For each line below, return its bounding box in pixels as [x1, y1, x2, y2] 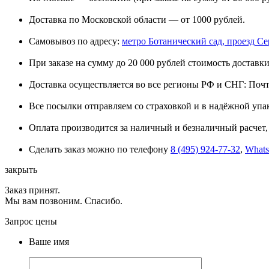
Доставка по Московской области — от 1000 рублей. [29, 14, 245, 25]
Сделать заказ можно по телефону [29, 144, 171, 154]
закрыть [5, 164, 37, 175]
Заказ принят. [5, 184, 60, 195]
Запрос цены [5, 216, 57, 226]
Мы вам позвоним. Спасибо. [5, 195, 122, 206]
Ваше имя [29, 236, 69, 247]
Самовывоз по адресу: [29, 35, 122, 46]
